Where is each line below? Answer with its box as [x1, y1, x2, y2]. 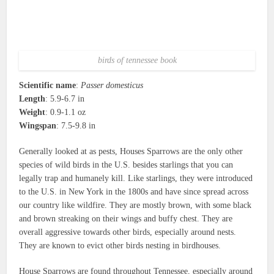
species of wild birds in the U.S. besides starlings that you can [19, 160, 234, 169]
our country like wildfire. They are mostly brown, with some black [19, 200, 252, 210]
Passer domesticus [81, 80, 144, 90]
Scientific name [19, 80, 76, 90]
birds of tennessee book [97, 55, 177, 65]
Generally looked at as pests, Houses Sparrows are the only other [19, 146, 243, 156]
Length [19, 94, 46, 103]
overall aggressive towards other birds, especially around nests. [19, 227, 237, 237]
